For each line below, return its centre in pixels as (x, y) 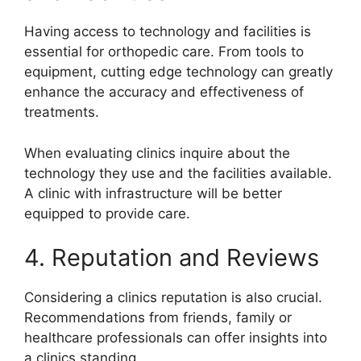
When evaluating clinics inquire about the (157, 153)
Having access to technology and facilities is (168, 32)
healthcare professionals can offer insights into (176, 338)
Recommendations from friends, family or (158, 318)
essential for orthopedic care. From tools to (164, 52)
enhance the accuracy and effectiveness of (164, 92)
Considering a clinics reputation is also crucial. (173, 298)
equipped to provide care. (107, 213)
